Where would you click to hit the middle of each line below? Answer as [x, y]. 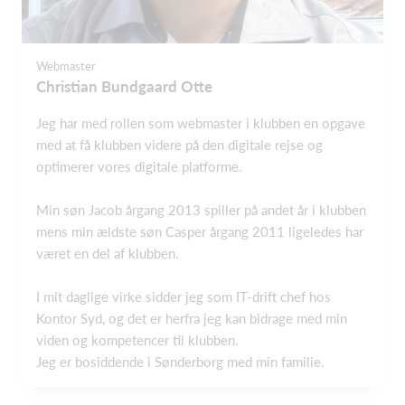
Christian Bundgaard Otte [124, 87]
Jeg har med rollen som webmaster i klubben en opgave [201, 123]
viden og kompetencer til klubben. [137, 340]
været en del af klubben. [108, 254]
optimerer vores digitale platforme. [139, 167]
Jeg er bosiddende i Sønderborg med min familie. [180, 362]
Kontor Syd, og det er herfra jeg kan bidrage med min [192, 319]
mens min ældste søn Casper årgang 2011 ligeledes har [200, 232]
